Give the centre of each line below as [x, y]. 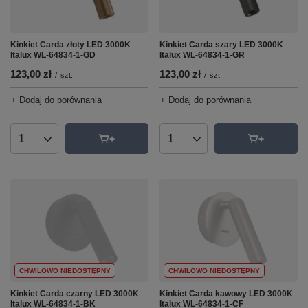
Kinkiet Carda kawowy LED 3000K [226, 294]
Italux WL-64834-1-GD [53, 55]
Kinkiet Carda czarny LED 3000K [75, 294]
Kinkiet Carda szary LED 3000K [221, 45]
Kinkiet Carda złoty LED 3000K [70, 45]
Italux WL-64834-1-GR [202, 55]
